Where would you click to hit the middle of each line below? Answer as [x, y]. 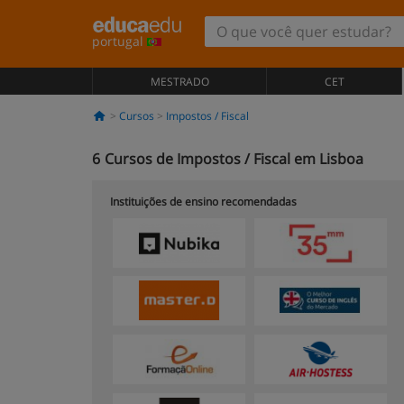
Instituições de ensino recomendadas [203, 202]
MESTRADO [179, 82]
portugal [119, 41]
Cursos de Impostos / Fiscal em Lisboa [234, 159]
